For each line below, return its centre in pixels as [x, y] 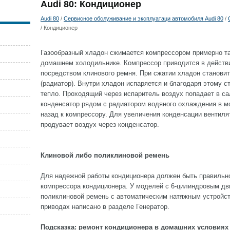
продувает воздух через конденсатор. [100, 124]
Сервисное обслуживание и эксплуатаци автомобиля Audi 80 [143, 18]
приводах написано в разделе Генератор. [105, 207]
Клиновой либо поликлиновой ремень [105, 155]
